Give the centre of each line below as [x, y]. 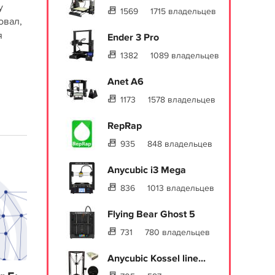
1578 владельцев [182, 100]
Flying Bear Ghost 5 [151, 214]
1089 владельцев [185, 56]
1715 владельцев [183, 11]
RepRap [125, 126]
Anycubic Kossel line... [157, 258]
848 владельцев [180, 144]
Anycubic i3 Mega [147, 170]
